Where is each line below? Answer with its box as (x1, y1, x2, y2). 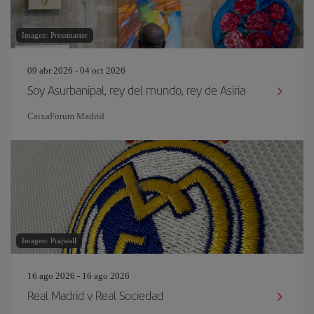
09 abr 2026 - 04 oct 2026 (27, 65, 125, 76)
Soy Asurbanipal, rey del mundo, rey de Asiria (27, 81, 245, 98)
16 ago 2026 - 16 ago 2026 (27, 271, 130, 281)
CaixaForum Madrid (27, 111, 104, 121)
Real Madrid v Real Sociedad (27, 287, 163, 303)
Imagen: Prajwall (22, 236, 76, 245)
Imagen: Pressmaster (22, 31, 88, 39)
